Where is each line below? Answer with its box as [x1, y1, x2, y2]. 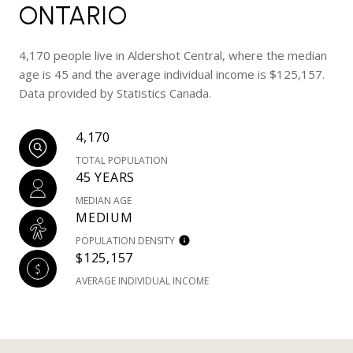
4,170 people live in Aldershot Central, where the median [19, 47, 327, 63]
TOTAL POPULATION [76, 154, 168, 167]
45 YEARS [76, 169, 135, 186]
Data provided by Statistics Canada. [19, 85, 211, 101]
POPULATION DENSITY [76, 234, 175, 247]
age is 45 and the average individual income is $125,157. [19, 66, 325, 82]
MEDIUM [76, 209, 133, 226]
